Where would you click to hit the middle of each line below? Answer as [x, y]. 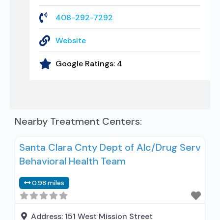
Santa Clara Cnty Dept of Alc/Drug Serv [110, 147]
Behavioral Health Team [72, 161]
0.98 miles [48, 183]
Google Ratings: [86, 64]
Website [70, 41]
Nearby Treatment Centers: [78, 121]
